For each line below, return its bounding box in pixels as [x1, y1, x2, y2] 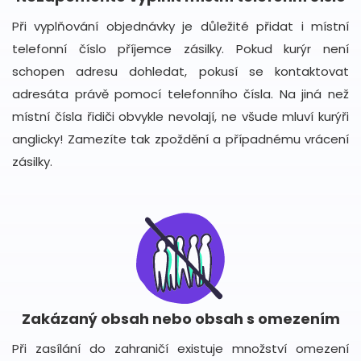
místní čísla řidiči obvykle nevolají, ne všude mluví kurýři [12, 108, 349, 125]
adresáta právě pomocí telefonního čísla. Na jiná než [12, 85, 349, 102]
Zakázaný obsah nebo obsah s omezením [21, 309, 340, 329]
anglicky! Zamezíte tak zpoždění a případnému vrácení [12, 131, 349, 147]
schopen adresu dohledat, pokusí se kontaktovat [12, 63, 349, 80]
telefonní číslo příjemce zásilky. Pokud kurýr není [12, 40, 349, 57]
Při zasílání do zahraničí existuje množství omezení [12, 340, 349, 357]
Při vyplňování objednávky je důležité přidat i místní [12, 18, 349, 35]
